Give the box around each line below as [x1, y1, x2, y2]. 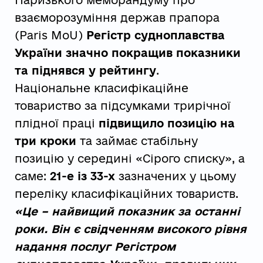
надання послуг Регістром [14, 240, 176, 254]
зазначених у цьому [114, 170, 236, 183]
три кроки [14, 134, 76, 148]
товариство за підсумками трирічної [14, 99, 231, 113]
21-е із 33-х [49, 170, 115, 183]
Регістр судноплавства [86, 29, 225, 42]
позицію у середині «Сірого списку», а [14, 152, 245, 166]
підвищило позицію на [98, 117, 235, 130]
